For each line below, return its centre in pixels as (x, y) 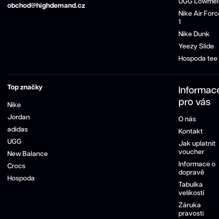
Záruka (190, 205)
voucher (191, 152)
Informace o (197, 164)
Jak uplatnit (197, 143)
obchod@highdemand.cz (46, 6)
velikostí (191, 193)
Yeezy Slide (196, 46)
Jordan (19, 118)
